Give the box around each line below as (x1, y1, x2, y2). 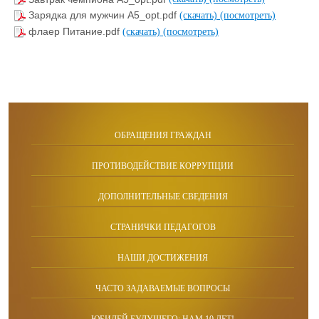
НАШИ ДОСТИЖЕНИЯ (117, 252, 208, 263)
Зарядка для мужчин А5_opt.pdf (28, 9, 179, 21)
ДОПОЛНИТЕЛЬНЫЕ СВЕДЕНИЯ (98, 191, 228, 202)
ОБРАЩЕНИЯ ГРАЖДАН (114, 130, 211, 140)
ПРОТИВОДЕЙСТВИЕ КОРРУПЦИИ (92, 160, 234, 171)
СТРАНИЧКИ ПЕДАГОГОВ (110, 221, 216, 232)
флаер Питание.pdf (28, 26, 122, 38)
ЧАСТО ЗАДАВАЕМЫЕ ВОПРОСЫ (95, 283, 230, 293)
